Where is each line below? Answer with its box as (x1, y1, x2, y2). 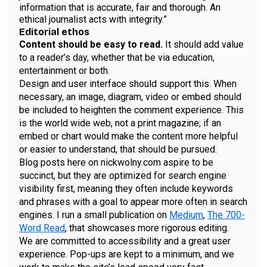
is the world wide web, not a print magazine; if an (19, 117, 221, 129)
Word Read (19, 222, 65, 234)
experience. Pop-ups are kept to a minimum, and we (19, 249, 234, 260)
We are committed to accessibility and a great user (19, 235, 231, 247)
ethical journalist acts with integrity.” (19, 14, 167, 26)
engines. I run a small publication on (19, 209, 169, 221)
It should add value (163, 39, 244, 51)
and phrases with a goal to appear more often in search (19, 196, 247, 208)
